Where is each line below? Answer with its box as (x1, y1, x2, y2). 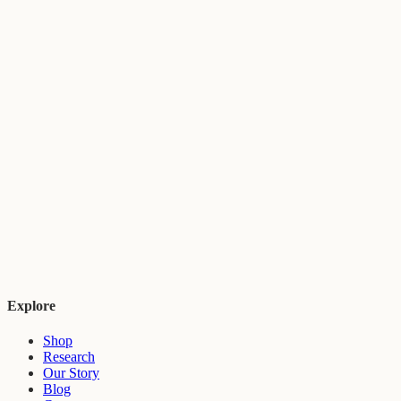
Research (43, 348, 95, 364)
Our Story (43, 364, 99, 380)
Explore (7, 297, 55, 313)
